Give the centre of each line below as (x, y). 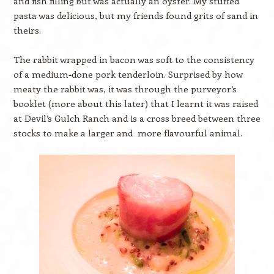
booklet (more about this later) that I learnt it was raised (135, 103)
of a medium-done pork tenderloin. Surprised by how (128, 74)
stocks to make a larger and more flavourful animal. (128, 133)
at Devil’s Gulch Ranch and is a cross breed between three (137, 118)
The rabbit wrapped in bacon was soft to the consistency (134, 59)
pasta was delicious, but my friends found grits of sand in (135, 15)
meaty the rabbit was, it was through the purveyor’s (125, 89)
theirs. (27, 30)
